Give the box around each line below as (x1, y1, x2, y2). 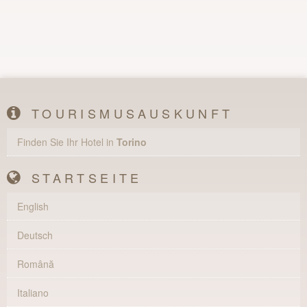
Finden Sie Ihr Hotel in (17, 135, 116, 149)
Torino (116, 135, 147, 149)
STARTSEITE (24, 169, 143, 186)
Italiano (17, 286, 49, 299)
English (17, 199, 49, 213)
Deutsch (17, 228, 53, 242)
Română (17, 257, 54, 271)
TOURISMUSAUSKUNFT (24, 104, 234, 122)
